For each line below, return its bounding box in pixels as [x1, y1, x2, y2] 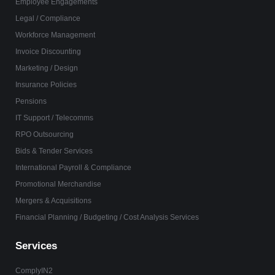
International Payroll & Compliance [15, 163, 131, 172]
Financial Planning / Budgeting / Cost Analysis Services [15, 213, 199, 222]
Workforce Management [15, 31, 95, 40]
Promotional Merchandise [15, 180, 101, 189]
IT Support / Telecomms [15, 114, 93, 123]
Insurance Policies [15, 80, 77, 90]
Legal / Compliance [15, 14, 80, 23]
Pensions [15, 97, 47, 106]
